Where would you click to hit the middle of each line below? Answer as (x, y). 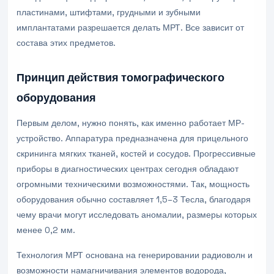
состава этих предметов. (66, 43)
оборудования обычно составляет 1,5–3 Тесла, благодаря (134, 199)
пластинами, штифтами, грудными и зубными (109, 12)
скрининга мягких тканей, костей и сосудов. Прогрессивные (136, 154)
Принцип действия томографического (120, 78)
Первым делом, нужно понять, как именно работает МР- (131, 123)
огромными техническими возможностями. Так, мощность (133, 184)
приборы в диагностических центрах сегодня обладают (128, 169)
